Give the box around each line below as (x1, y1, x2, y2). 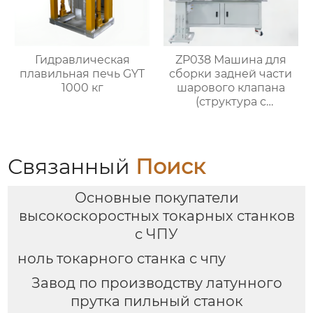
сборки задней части (169, 67, 293, 81)
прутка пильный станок (70, 293, 243, 310)
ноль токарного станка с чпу (17, 250, 226, 268)
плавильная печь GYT (20, 67, 145, 81)
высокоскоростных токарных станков (18, 208, 295, 225)
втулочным (198, 109, 264, 123)
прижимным (193, 123, 268, 137)
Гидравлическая (34, 53, 130, 67)
